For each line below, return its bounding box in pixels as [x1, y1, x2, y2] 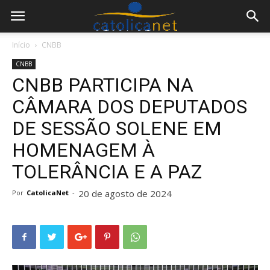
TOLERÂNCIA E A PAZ [12, 160, 202, 183]
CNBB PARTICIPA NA [12, 74, 193, 96]
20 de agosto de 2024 [78, 187, 172, 199]
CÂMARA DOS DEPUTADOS [12, 95, 247, 118]
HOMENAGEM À [12, 139, 155, 162]
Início [12, 40, 30, 50]
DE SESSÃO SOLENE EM [12, 117, 222, 140]
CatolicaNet [27, 188, 69, 197]
